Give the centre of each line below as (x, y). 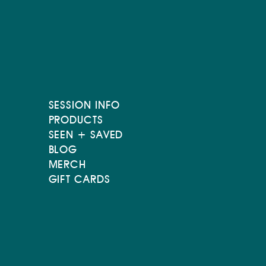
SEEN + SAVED (86, 135)
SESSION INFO (84, 105)
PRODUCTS (76, 120)
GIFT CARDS (79, 179)
